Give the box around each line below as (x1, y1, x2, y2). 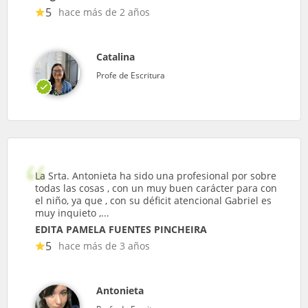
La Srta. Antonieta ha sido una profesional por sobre (35, 169, 276, 182)
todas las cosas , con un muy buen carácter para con (35, 181, 277, 195)
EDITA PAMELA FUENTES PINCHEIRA (35, 223, 207, 236)
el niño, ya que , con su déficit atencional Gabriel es (35, 194, 272, 207)
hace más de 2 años (58, 5, 150, 19)
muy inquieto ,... (35, 206, 109, 219)
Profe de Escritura (96, 69, 165, 81)
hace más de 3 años (58, 239, 150, 252)
